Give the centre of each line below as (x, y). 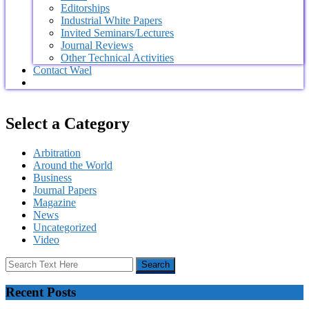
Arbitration (57, 153)
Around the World (73, 166)
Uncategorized (65, 228)
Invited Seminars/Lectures (117, 32)
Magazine (54, 203)
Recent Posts (41, 292)
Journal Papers (65, 190)
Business (52, 178)
